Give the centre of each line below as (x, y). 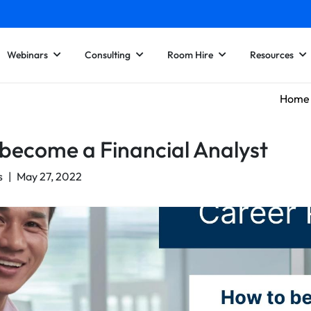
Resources (272, 54)
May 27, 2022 (49, 176)
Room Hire (190, 54)
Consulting (108, 54)
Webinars (27, 54)
